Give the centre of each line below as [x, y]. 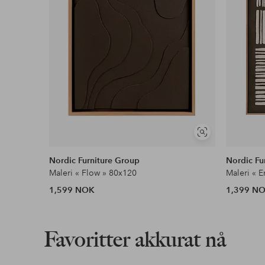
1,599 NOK [72, 190]
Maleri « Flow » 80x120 [93, 172]
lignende [216, 147]
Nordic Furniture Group [95, 160]
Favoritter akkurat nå [135, 239]
